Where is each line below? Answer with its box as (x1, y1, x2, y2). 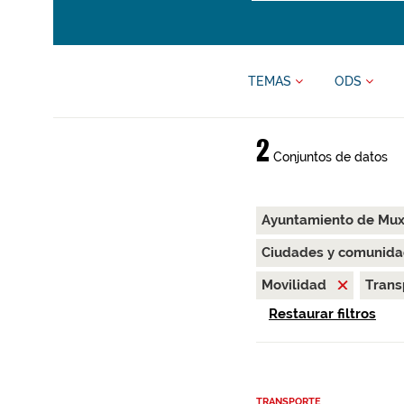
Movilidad (261, 277, 330, 293)
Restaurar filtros (268, 306, 376, 323)
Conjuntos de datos (269, 150, 388, 164)
